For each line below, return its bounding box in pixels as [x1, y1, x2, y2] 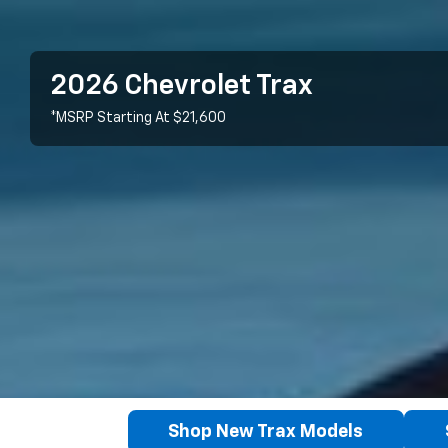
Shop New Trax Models [168, 423, 364, 442]
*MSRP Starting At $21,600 [50, 110, 226, 125]
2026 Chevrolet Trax [50, 71, 313, 100]
